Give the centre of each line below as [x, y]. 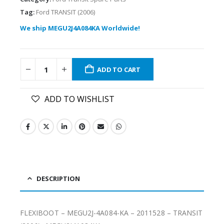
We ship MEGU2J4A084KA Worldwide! [80, 28]
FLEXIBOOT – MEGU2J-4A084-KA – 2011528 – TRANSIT [111, 212]
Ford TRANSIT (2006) [65, 12]
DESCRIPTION [58, 178]
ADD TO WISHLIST [79, 99]
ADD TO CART [119, 69]
